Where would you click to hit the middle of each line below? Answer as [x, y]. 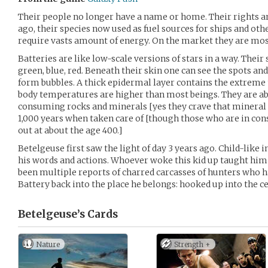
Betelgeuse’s [51, 214]
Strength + [192, 244]
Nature [48, 244]
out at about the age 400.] [70, 130]
